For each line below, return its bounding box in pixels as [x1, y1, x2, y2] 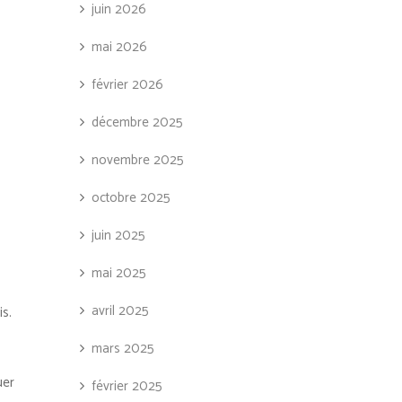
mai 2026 [91, 36, 147, 58]
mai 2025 [91, 262, 146, 284]
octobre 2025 [91, 187, 170, 209]
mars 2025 [91, 337, 154, 360]
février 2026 [91, 74, 163, 96]
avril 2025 [91, 300, 149, 322]
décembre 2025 [91, 111, 183, 134]
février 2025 [91, 375, 162, 398]
